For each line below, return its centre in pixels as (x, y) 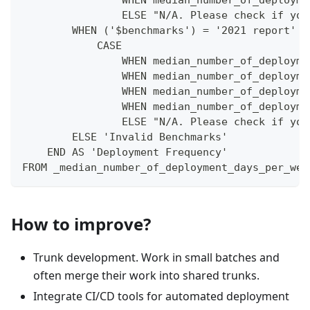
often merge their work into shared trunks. (146, 276)
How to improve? (81, 224)
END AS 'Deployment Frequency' (125, 153)
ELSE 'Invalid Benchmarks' (125, 137)
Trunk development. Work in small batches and (156, 258)
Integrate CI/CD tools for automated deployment (161, 297)
